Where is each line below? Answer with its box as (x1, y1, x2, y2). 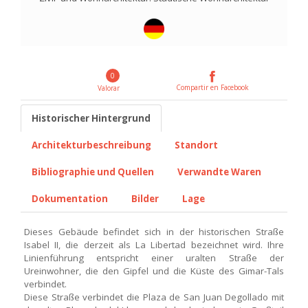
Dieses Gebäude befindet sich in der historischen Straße (24, 225, 284, 238)
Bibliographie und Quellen (32, 166, 154, 178)
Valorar (91, 83, 120, 93)
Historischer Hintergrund (32, 112, 151, 124)
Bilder (131, 192, 159, 205)
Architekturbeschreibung (32, 139, 151, 151)
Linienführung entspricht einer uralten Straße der (24, 252, 284, 264)
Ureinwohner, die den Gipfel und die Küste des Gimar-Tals (24, 265, 284, 277)
